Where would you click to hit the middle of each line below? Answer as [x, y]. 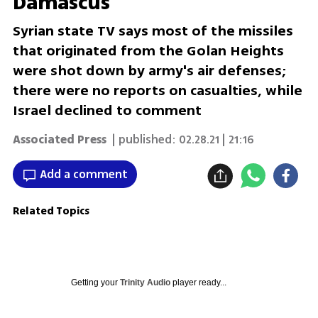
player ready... [198, 282]
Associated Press [59, 139]
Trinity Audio [145, 282]
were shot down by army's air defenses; [149, 71]
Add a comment [83, 174]
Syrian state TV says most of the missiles [153, 31]
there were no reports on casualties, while [157, 91]
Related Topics [51, 211]
